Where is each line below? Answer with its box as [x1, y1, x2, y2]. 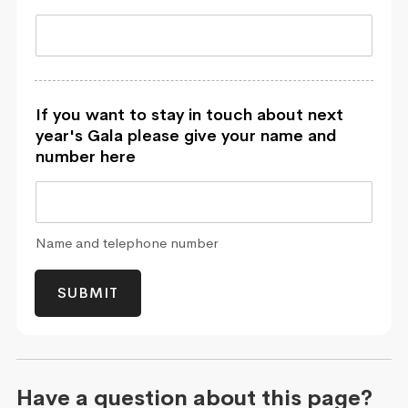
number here [36, 147, 136, 168]
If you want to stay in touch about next [36, 105, 343, 126]
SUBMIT [57, 283, 118, 303]
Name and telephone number [36, 234, 218, 252]
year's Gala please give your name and [36, 126, 337, 147]
